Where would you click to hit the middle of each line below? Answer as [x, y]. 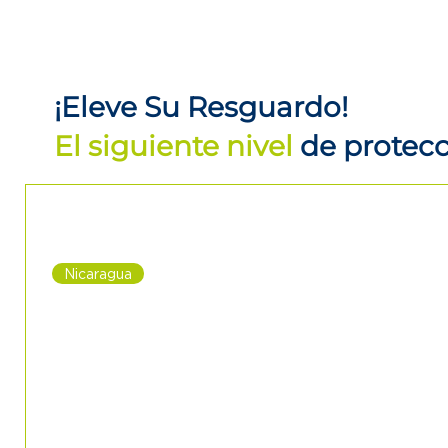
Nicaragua [97, 273]
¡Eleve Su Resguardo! [201, 107]
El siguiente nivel [177, 146]
